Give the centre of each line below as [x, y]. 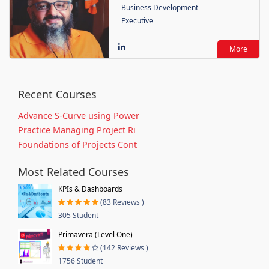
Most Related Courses [74, 171]
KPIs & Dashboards [90, 189]
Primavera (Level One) [95, 234]
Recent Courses [57, 94]
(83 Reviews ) [122, 202]
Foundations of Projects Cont [77, 144]
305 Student [78, 215]
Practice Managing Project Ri [77, 130]
